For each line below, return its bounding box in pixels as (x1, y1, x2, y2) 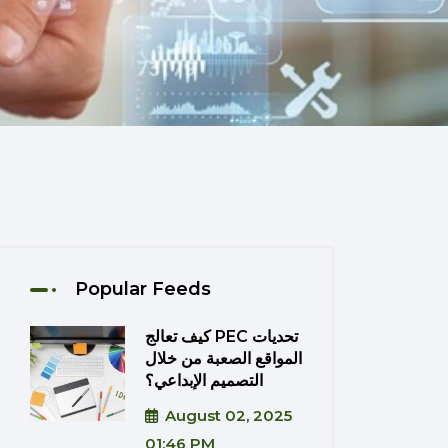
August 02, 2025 (165, 406, 292, 425)
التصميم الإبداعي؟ (145, 371, 263, 390)
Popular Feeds (75, 278, 211, 300)
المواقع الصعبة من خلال (145, 349, 302, 368)
